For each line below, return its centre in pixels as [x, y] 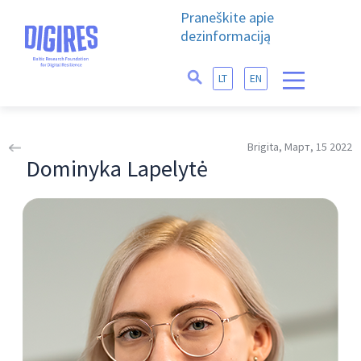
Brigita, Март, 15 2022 [299, 147]
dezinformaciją [226, 36]
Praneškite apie [227, 17]
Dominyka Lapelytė [117, 168]
